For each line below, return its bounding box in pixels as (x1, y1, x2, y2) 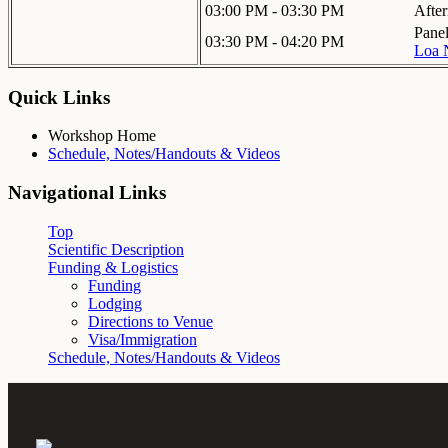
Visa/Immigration (88, 330, 197, 348)
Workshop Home (48, 127, 156, 145)
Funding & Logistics (48, 258, 178, 276)
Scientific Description (48, 240, 184, 258)
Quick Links (8, 86, 110, 108)
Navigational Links (8, 182, 166, 204)
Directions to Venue (88, 312, 213, 330)
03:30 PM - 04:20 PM (205, 32, 344, 50)
